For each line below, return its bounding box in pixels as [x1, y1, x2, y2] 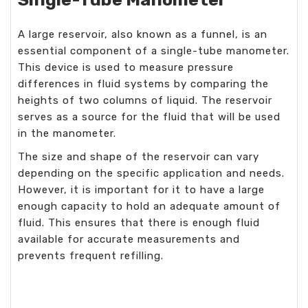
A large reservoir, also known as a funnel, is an [18, 28, 267, 41]
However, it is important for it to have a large [18, 184, 265, 196]
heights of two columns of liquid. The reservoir [18, 94, 272, 107]
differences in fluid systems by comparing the [18, 78, 269, 90]
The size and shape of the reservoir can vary [18, 151, 259, 163]
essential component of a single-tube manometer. [18, 45, 289, 57]
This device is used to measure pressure [18, 61, 234, 74]
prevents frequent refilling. [18, 250, 164, 262]
